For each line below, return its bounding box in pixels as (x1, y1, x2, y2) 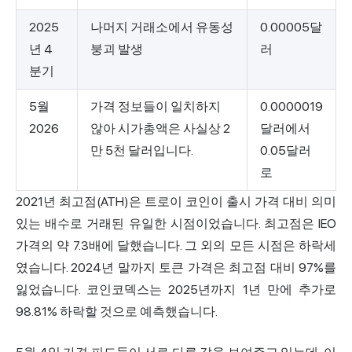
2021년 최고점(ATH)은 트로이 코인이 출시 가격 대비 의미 (16, 193, 336, 209)
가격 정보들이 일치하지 (90, 98, 221, 114)
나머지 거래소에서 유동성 (90, 19, 233, 35)
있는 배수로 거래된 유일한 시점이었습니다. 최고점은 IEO (16, 215, 336, 231)
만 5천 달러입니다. (90, 142, 193, 158)
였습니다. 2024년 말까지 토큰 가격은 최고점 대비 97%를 (16, 259, 336, 275)
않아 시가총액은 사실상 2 (90, 120, 230, 136)
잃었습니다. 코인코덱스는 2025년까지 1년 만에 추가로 (16, 281, 336, 297)
